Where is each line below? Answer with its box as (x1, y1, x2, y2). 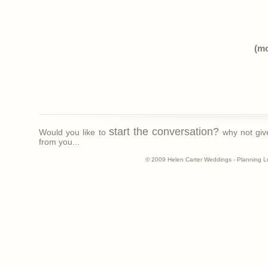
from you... (39, 137, 80, 147)
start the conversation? (108, 126, 220, 138)
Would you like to (39, 127, 109, 137)
